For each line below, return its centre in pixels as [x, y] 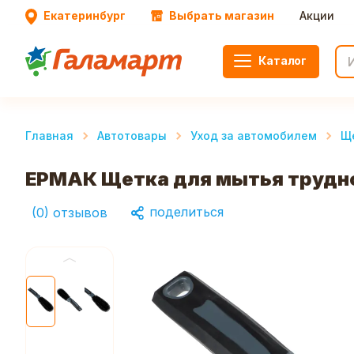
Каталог [282, 60]
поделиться [185, 212]
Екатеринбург [85, 15]
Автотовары [132, 136]
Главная [49, 136]
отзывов [80, 212]
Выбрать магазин [222, 15]
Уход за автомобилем [254, 136]
